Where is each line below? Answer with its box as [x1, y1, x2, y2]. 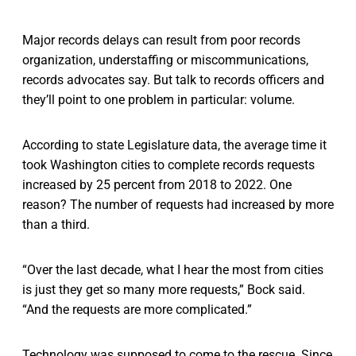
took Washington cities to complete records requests [22, 157, 315, 173]
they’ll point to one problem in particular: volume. [22, 92, 295, 108]
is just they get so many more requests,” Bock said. [22, 282, 305, 298]
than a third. [22, 217, 90, 233]
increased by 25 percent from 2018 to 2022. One [22, 177, 292, 193]
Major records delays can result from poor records [22, 33, 300, 48]
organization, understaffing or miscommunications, [22, 52, 308, 68]
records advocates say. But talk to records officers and [22, 72, 324, 88]
